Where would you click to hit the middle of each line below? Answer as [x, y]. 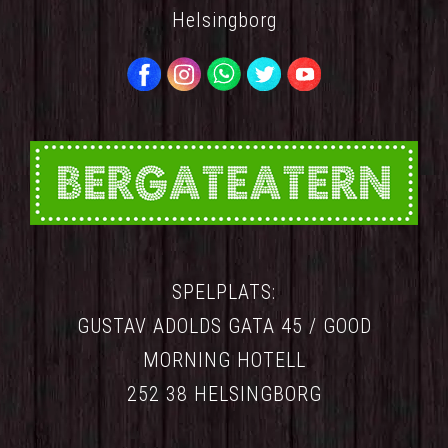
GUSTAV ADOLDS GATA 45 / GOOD [224, 326]
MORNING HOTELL [224, 360]
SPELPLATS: [224, 292]
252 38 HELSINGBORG [224, 394]
